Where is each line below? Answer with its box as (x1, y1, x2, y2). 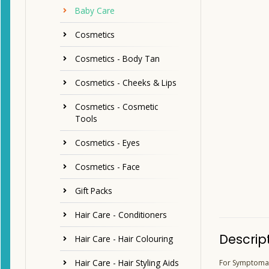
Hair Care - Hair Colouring (75, 233, 173, 245)
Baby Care (75, 5, 115, 17)
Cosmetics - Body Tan (75, 53, 160, 65)
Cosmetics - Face (75, 161, 140, 173)
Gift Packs (75, 185, 112, 197)
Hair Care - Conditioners (75, 209, 167, 221)
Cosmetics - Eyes (75, 137, 140, 149)
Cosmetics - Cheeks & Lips (75, 77, 177, 89)
